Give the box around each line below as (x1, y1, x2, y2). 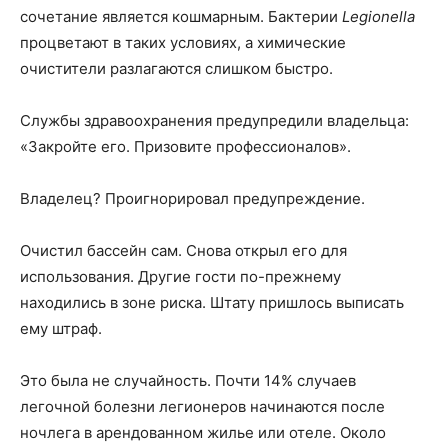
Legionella (342, 7, 415, 26)
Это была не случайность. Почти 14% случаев (20, 371, 356, 390)
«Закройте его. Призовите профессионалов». (20, 137, 351, 156)
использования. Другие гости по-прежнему (20, 267, 341, 286)
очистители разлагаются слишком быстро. (20, 59, 333, 78)
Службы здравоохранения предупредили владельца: (20, 111, 409, 130)
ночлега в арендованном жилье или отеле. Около (20, 423, 386, 442)
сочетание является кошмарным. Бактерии (20, 7, 342, 26)
